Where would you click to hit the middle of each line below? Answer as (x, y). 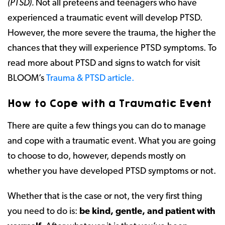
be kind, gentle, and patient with (147, 212)
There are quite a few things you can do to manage (107, 126)
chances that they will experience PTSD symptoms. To (112, 48)
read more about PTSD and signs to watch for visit (104, 64)
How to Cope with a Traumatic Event (109, 104)
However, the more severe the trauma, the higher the (112, 33)
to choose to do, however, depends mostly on (97, 156)
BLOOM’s (27, 79)
